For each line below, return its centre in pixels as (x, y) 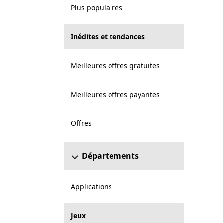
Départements (110, 156)
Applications (91, 186)
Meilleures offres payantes (115, 94)
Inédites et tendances (108, 37)
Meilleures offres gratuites (115, 65)
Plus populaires (96, 8)
